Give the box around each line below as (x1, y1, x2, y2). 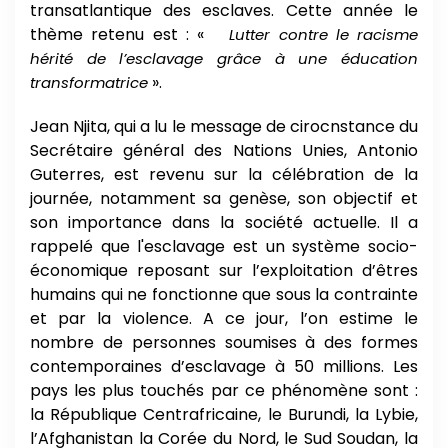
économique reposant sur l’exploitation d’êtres (30, 258, 418, 282)
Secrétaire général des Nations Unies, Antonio (30, 138, 418, 162)
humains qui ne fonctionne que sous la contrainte (30, 282, 418, 306)
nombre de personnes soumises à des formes (30, 330, 418, 354)
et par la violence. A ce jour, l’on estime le (30, 306, 418, 330)
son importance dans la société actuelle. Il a (30, 210, 418, 234)
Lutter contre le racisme (229, 23, 418, 45)
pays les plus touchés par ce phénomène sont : (30, 378, 418, 402)
